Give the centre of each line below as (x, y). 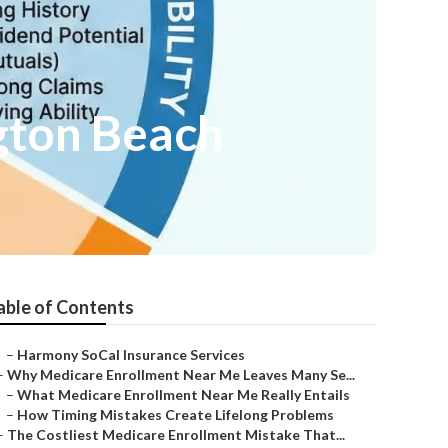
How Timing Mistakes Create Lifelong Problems (175, 414)
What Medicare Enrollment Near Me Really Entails (183, 394)
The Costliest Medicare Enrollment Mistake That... (176, 434)
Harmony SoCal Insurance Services (131, 354)
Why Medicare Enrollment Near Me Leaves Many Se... (181, 374)
